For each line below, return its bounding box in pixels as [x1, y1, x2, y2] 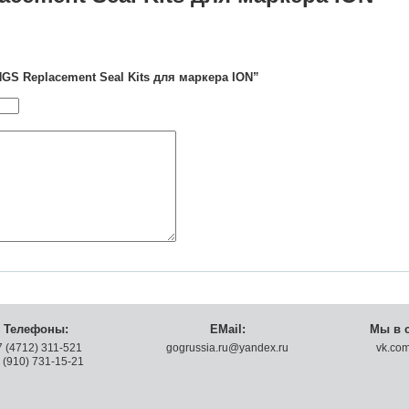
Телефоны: [3, 322, 68, 336]
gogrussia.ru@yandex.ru [166, 341, 288, 354]
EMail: [209, 322, 246, 336]
